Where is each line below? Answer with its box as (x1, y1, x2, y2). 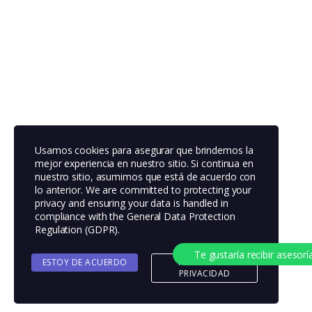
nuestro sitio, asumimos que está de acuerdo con (35, 170, 256, 183)
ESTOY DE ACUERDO (42, 256, 127, 268)
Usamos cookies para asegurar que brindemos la (35, 143, 253, 157)
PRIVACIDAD (178, 267, 231, 279)
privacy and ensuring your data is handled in (35, 196, 228, 210)
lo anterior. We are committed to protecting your (35, 183, 252, 196)
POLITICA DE (178, 256, 231, 268)
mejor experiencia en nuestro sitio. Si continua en (35, 157, 253, 170)
